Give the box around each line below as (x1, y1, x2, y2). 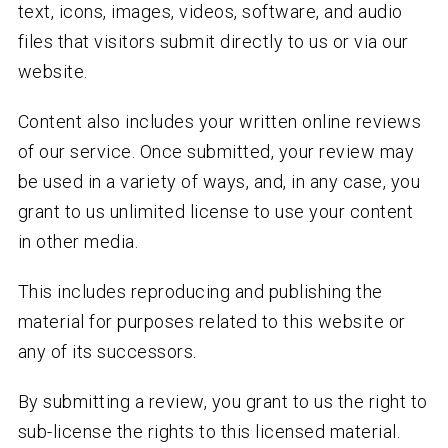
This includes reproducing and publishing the (17, 281, 383, 303)
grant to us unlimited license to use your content (17, 201, 414, 223)
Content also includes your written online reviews (17, 111, 422, 133)
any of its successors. (17, 341, 197, 363)
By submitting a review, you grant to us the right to (17, 391, 428, 413)
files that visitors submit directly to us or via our (17, 31, 409, 53)
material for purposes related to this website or (17, 311, 406, 333)
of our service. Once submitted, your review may (17, 141, 415, 163)
